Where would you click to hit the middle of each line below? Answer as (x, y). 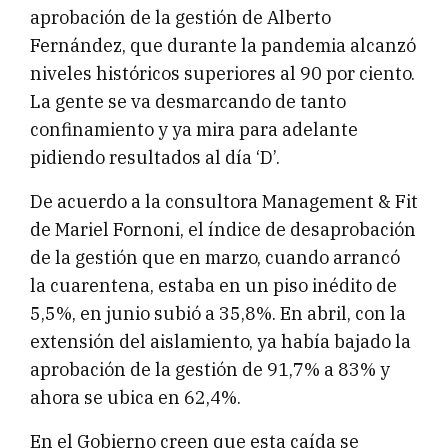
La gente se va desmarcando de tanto (188, 102)
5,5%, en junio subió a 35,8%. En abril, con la (218, 314)
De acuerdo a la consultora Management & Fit (224, 202)
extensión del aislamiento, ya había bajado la (220, 342)
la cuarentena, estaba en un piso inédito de (213, 286)
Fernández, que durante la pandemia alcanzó (223, 46)
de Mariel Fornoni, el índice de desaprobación (223, 230)
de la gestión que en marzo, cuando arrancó (215, 258)
